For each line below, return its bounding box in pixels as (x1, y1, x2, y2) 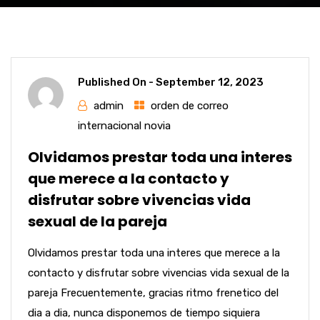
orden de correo (151, 99, 229, 112)
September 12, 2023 (156, 76, 264, 89)
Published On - (78, 76, 156, 89)
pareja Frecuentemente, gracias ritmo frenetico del (28, 286, 279, 299)
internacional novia (78, 119, 171, 132)
